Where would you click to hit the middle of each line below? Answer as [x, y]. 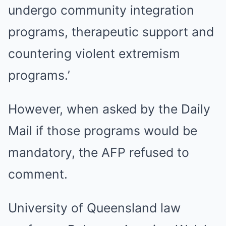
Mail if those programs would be [103, 131]
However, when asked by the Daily [109, 109]
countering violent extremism [94, 53]
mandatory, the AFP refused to [99, 152]
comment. [38, 174]
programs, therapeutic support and [111, 32]
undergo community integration [101, 10]
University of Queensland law [94, 208]
